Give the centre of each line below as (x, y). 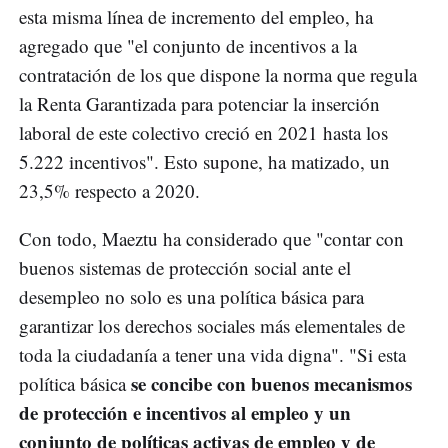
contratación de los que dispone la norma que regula (218, 75)
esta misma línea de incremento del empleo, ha (196, 17)
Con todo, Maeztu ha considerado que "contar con (211, 239)
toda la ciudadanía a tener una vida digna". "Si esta (212, 355)
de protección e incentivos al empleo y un (185, 413)
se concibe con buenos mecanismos (271, 384)
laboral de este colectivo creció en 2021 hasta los (203, 133)
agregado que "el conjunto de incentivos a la (188, 46)
